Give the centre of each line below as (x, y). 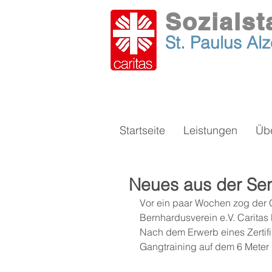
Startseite (142, 130)
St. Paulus (206, 42)
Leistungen (210, 130)
